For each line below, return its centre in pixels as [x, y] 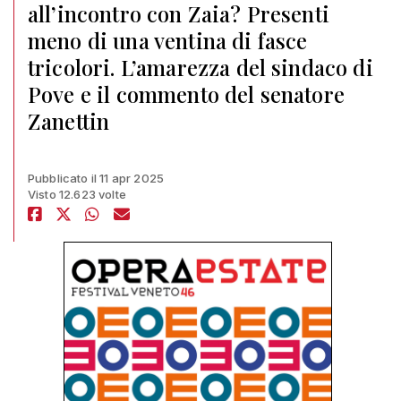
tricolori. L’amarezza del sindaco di [200, 67]
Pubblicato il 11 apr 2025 [96, 178]
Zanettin [69, 121]
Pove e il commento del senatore [186, 94]
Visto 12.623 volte [77, 194]
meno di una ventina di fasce [168, 40]
